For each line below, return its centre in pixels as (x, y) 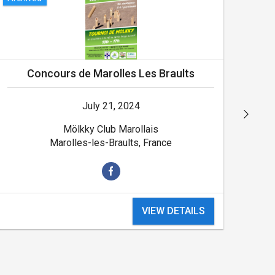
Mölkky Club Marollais (111, 129)
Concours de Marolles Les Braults (111, 73)
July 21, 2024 (111, 106)
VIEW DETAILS (173, 211)
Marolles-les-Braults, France (111, 142)
